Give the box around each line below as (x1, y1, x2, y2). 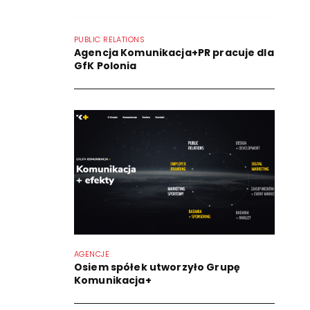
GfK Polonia (74, 58, 137, 73)
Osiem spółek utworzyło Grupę (74, 259, 240, 274)
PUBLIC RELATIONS (74, 33, 145, 45)
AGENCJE (74, 248, 110, 259)
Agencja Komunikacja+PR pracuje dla (74, 45, 274, 60)
